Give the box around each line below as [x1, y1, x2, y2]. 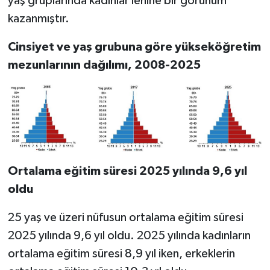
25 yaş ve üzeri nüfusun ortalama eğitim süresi [7, 211, 243, 224]
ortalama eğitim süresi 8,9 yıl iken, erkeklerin [7, 247, 235, 260]
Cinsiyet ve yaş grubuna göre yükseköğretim [7, 41, 261, 54]
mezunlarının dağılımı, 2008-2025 [7, 59, 201, 72]
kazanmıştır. [7, 13, 69, 25]
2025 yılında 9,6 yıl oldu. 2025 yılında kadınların [7, 229, 251, 242]
